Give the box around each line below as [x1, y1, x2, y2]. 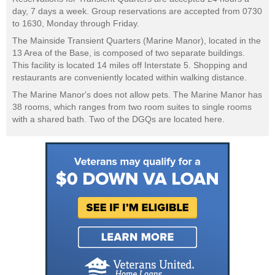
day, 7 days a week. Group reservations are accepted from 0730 [12, 6, 262, 17]
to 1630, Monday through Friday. [12, 18, 139, 29]
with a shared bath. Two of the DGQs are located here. [12, 114, 225, 125]
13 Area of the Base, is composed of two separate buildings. [12, 48, 245, 58]
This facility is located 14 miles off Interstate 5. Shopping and [12, 60, 247, 71]
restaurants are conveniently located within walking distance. [12, 72, 247, 83]
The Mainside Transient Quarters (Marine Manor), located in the [12, 36, 261, 46]
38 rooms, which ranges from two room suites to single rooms [12, 102, 252, 112]
